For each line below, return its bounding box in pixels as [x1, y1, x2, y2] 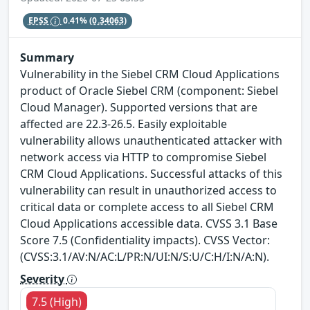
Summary [20, 49, 74, 65]
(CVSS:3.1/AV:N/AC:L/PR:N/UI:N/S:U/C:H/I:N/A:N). [20, 248, 269, 264]
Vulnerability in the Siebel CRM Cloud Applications [20, 66, 280, 82]
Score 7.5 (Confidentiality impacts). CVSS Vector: [20, 232, 270, 248]
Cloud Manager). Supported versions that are [20, 99, 257, 115]
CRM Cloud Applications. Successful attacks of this [20, 165, 282, 181]
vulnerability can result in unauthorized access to [20, 182, 277, 198]
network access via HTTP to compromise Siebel [20, 149, 266, 165]
